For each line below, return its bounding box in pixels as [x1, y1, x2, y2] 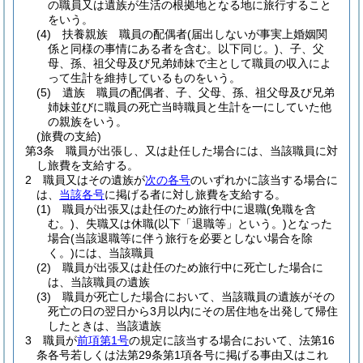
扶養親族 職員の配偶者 [62, 28, 187, 41]
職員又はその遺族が [43, 173, 145, 186]
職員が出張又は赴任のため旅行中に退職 [62, 203, 267, 216]
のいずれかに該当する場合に [190, 173, 338, 186]
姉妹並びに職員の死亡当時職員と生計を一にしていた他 [48, 100, 331, 113]
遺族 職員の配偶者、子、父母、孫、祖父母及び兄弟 [62, 86, 335, 99]
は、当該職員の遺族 [48, 275, 150, 288]
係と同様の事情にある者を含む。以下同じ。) [48, 42, 279, 55]
